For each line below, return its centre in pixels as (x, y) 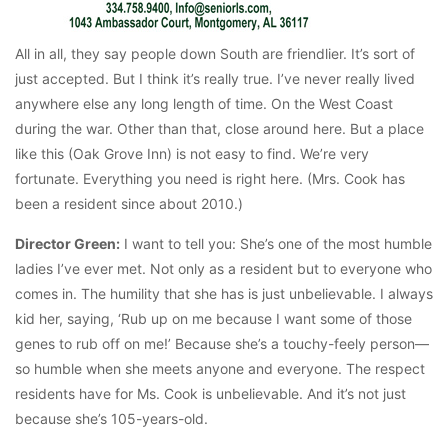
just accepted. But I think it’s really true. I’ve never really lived (215, 79)
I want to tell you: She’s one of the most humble (276, 244)
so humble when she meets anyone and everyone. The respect (220, 369)
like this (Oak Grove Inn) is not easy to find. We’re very (192, 154)
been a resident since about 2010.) (129, 204)
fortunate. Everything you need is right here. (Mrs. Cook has (210, 179)
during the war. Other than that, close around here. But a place (219, 129)
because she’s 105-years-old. (111, 419)
